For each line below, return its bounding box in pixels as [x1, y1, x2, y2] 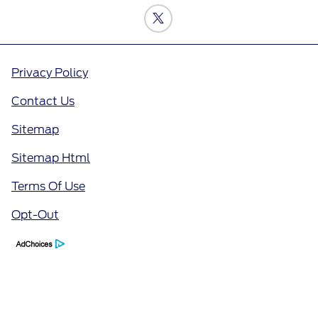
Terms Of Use [11, 179, 85, 193]
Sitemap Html [11, 150, 90, 165]
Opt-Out [11, 207, 59, 221]
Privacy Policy [11, 65, 88, 79]
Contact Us [11, 94, 75, 108]
